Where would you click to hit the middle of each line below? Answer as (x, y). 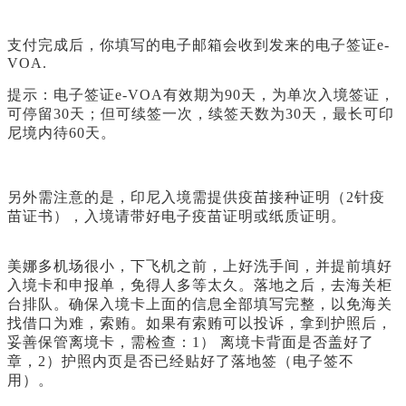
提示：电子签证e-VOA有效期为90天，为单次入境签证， (201, 95)
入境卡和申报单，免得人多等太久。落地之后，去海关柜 (200, 285)
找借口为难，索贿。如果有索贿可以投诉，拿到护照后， (200, 324)
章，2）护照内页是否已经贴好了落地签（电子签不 (181, 362)
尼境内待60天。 (62, 133)
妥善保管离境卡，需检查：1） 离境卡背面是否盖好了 (191, 343)
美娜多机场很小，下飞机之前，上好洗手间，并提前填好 (200, 266)
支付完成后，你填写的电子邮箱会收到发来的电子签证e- (198, 45)
